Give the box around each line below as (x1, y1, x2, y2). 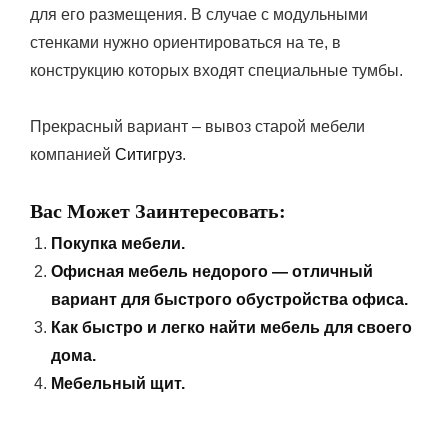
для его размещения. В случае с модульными (30, 5, 368, 23)
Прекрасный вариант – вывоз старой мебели (30, 117, 365, 135)
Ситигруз (115, 145, 182, 163)
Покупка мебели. (51, 234, 185, 252)
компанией (30, 145, 115, 163)
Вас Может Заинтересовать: (30, 199, 286, 222)
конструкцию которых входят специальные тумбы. (30, 61, 403, 79)
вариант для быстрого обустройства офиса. (51, 290, 408, 308)
